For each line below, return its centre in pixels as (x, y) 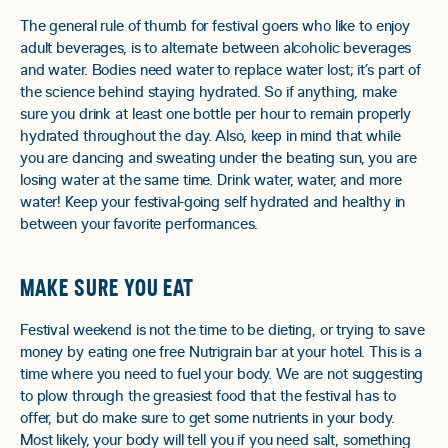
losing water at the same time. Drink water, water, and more (211, 180)
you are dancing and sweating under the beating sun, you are (218, 158)
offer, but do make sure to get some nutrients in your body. (207, 418)
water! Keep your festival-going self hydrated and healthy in (213, 202)
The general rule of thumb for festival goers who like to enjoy (215, 26)
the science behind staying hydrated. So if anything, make (208, 92)
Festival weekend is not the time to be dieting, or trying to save (222, 330)
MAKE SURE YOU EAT (107, 289)
